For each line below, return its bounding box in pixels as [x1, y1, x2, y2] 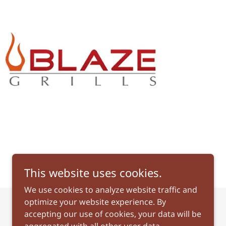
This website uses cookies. [24, 165, 162, 180]
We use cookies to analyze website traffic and [24, 184, 197, 195]
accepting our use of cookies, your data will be [24, 208, 201, 219]
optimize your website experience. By [24, 196, 166, 207]
